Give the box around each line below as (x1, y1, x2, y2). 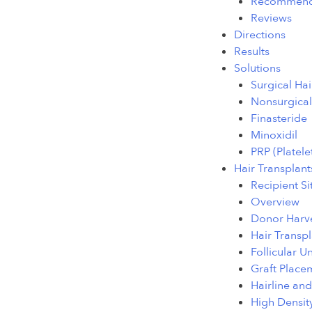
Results (234, 44, 270, 60)
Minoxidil (251, 127, 297, 143)
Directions (234, 27, 286, 43)
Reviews (251, 10, 292, 26)
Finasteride (251, 111, 307, 127)
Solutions (234, 61, 281, 77)
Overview (251, 194, 299, 210)
